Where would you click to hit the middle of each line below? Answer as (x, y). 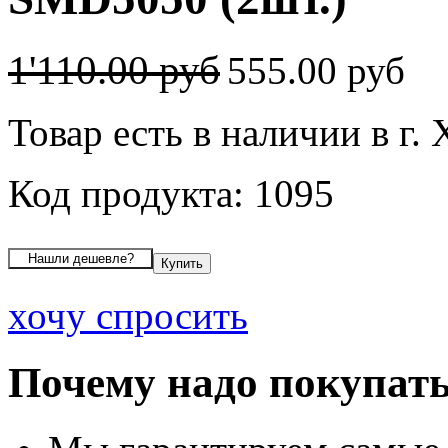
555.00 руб (321, 70)
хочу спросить (128, 315)
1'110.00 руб (114, 70)
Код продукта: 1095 (171, 193)
